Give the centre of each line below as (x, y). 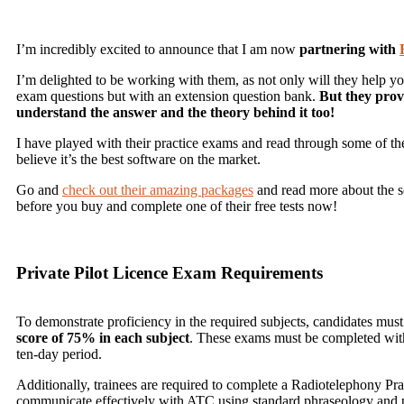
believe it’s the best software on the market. (138, 159)
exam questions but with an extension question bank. (168, 96)
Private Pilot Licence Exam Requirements (170, 273)
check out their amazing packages (158, 190)
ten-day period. (59, 354)
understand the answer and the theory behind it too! (175, 112)
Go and (39, 190)
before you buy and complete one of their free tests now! (177, 206)
